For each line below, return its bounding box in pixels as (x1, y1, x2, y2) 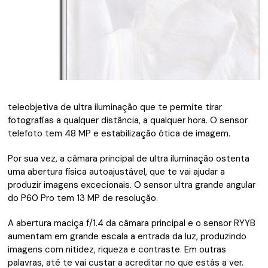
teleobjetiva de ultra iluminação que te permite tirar (8, 101, 223, 114)
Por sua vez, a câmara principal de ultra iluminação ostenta (8, 153, 250, 165)
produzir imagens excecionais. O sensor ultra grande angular (8, 179, 256, 191)
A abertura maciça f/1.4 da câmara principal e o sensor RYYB (8, 217, 256, 230)
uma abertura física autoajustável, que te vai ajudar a (8, 166, 226, 178)
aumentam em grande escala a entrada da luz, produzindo (8, 230, 247, 243)
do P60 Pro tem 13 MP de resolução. (8, 192, 159, 205)
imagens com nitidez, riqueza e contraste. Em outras (8, 243, 227, 256)
